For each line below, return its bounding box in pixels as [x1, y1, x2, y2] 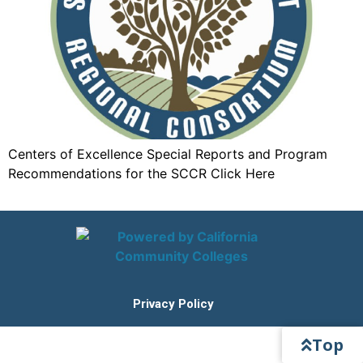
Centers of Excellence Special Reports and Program [8, 146, 327, 162]
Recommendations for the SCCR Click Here [8, 165, 275, 181]
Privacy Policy [133, 297, 214, 312]
